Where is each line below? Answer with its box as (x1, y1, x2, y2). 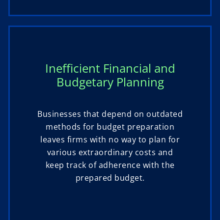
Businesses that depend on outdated (37, 109, 183, 120)
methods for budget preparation (46, 121, 174, 133)
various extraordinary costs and (47, 147, 173, 158)
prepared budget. (75, 172, 145, 184)
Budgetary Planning (56, 74, 164, 90)
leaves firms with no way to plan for (40, 134, 180, 145)
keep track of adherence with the (45, 160, 175, 171)
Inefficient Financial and (45, 60, 175, 77)
